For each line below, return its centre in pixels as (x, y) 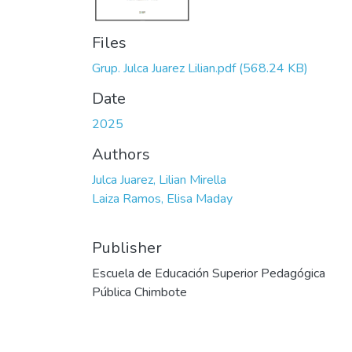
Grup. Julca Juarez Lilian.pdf (164, 69)
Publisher (127, 248)
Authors (121, 155)
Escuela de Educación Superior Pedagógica (209, 274)
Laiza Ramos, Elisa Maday (162, 199)
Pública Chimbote (139, 293)
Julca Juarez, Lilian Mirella (159, 180)
